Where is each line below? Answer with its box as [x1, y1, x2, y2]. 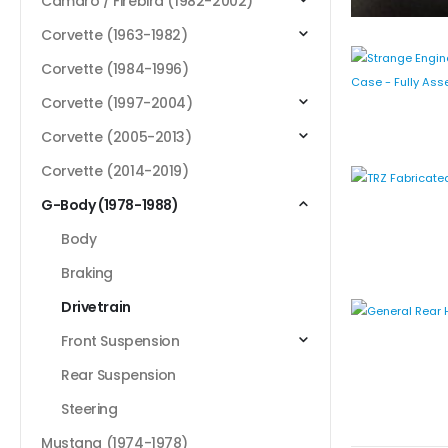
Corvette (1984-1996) [41, 59, 189, 80]
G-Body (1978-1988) [41, 195, 179, 216]
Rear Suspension [61, 365, 176, 386]
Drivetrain [61, 297, 131, 318]
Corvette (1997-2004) [41, 93, 193, 114]
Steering [61, 399, 118, 420]
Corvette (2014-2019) [41, 161, 189, 182]
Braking [61, 263, 114, 284]
